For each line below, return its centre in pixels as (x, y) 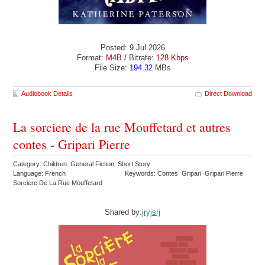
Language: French (40, 173)
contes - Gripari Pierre (72, 144)
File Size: (112, 67)
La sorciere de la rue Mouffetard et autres (122, 127)
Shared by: (123, 212)
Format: (91, 57)
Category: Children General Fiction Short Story (83, 164)
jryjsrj (151, 212)
